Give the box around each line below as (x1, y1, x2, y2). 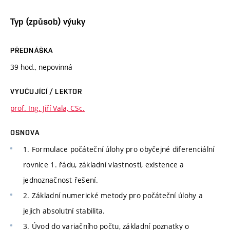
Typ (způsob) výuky (10, 15, 85, 27)
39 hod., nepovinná (10, 62, 72, 72)
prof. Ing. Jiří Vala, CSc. (10, 103, 85, 113)
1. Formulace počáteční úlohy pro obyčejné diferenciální (23, 144, 215, 154)
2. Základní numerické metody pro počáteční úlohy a (23, 190, 203, 200)
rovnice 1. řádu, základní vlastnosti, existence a (23, 159, 184, 169)
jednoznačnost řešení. (23, 175, 98, 185)
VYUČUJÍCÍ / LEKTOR (10, 87, 83, 95)
